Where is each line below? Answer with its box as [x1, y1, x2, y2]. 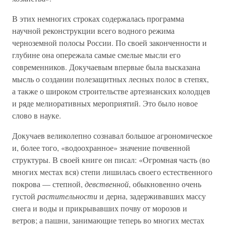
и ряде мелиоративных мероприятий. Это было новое [12, 97, 198, 108]
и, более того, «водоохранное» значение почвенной [12, 142, 190, 153]
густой [12, 190, 37, 201]
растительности [37, 190, 97, 201]
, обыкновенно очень [129, 178, 201, 189]
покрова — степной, [12, 178, 85, 189]
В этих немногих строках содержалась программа [12, 13, 184, 24]
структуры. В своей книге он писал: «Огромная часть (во [12, 154, 210, 165]
